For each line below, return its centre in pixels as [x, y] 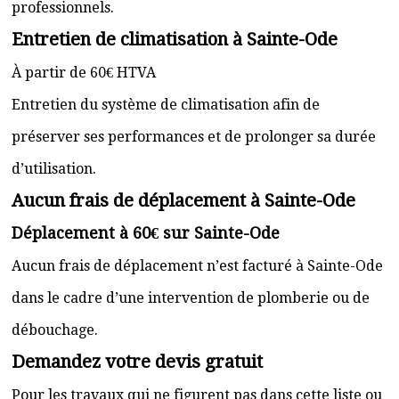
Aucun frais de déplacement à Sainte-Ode [183, 200]
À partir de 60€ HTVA [84, 73]
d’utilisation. [54, 169]
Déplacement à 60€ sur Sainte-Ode [146, 233]
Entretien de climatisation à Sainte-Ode [175, 39]
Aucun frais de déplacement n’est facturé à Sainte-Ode [197, 266]
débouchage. [55, 330]
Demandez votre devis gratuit [137, 362]
